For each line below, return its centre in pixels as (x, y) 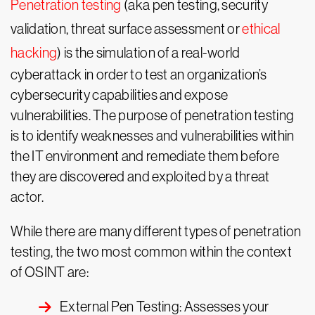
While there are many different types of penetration (156, 232)
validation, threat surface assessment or (127, 29)
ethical (261, 29)
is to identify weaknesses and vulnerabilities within (153, 136)
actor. (27, 197)
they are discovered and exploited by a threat (140, 177)
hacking (34, 53)
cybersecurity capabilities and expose (120, 95)
